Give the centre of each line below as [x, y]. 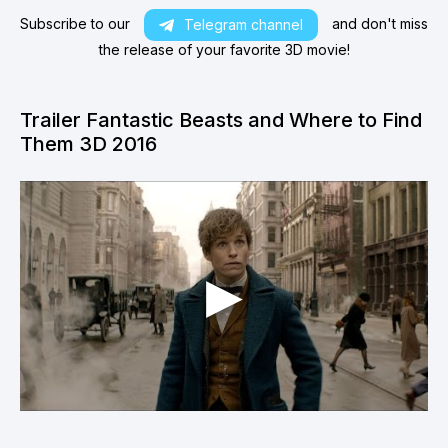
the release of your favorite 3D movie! [224, 50]
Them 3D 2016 [88, 144]
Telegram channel [243, 25]
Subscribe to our [77, 24]
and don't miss [378, 24]
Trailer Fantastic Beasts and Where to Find [221, 120]
